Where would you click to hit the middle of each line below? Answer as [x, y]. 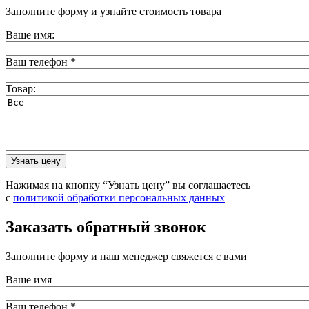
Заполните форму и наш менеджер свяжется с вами [126, 256]
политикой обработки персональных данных [119, 197]
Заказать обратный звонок [106, 227]
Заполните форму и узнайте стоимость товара [113, 11]
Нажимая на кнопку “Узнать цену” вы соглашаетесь [128, 185]
